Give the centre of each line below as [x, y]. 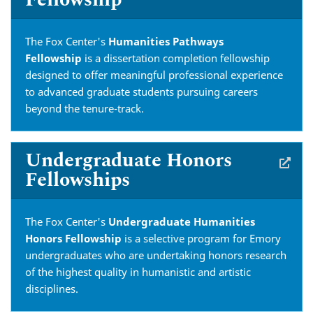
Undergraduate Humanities [182, 221]
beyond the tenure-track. [85, 108]
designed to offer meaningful [95, 75]
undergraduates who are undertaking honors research [156, 255]
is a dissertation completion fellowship [176, 58]
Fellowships [78, 180]
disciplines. [52, 289]
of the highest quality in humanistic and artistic [138, 272]
